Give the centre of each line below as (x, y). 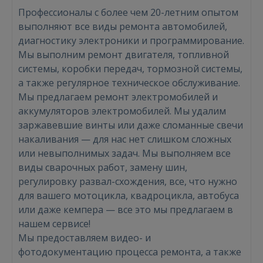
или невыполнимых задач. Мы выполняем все (124, 153)
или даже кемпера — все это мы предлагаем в (126, 210)
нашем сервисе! (54, 224)
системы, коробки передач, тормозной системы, (130, 69)
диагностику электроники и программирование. (131, 41)
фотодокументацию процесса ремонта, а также (130, 252)
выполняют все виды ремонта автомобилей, (123, 26)
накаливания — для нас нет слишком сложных (125, 139)
